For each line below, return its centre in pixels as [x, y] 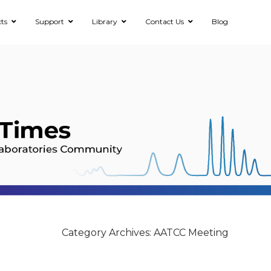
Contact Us [165, 21]
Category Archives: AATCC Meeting [145, 233]
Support [50, 21]
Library [105, 21]
